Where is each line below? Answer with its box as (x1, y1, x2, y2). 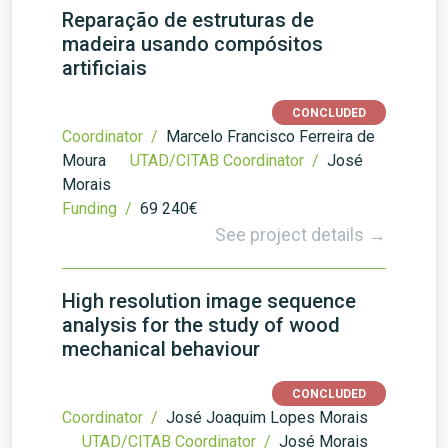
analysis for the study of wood (62, 313, 340, 337)
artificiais (62, 56, 147, 80)
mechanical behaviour (62, 337, 260, 361)
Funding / (62, 199, 136, 218)
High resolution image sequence (62, 289, 356, 313)
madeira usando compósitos (62, 32, 323, 56)
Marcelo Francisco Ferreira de (166, 127, 375, 146)
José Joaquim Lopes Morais (166, 408, 368, 427)
